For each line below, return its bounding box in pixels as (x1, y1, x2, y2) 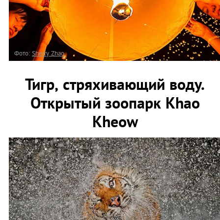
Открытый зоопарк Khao (30, 92, 200, 113)
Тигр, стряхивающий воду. (25, 73, 205, 94)
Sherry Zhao (32, 49, 64, 57)
